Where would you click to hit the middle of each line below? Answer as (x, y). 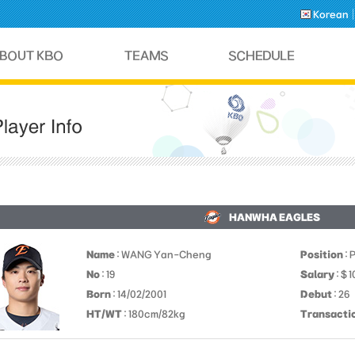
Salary (317, 274)
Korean (331, 14)
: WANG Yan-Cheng (163, 254)
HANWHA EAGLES (274, 217)
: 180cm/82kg (154, 314)
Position (322, 254)
